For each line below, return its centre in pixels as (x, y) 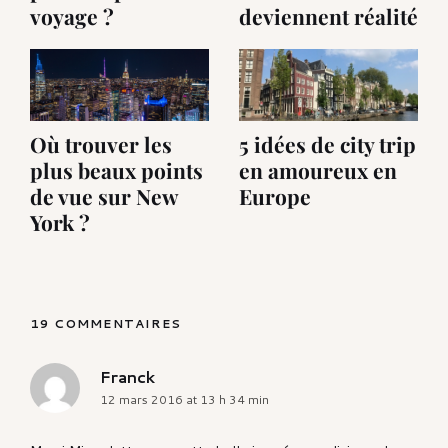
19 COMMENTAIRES (105, 324)
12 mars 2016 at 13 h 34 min (184, 400)
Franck (127, 377)
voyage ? (72, 16)
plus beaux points (116, 170)
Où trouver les (101, 144)
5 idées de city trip (327, 144)
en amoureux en (318, 170)
